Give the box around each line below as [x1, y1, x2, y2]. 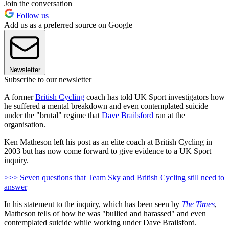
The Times [181, 200, 215, 209]
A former [4, 93, 35, 102]
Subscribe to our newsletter [4, 75, 91, 84]
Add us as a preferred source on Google [4, 20, 132, 30]
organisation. [4, 120, 45, 129]
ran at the [153, 111, 185, 120]
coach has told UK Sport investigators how [84, 93, 225, 102]
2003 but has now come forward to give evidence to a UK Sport [4, 147, 211, 156]
